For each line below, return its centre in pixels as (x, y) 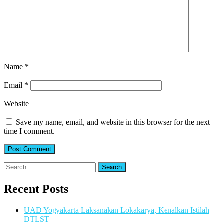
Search (14, 166)
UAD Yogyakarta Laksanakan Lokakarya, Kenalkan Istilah (116, 210)
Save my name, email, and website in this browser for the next (113, 122)
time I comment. (29, 131)
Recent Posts (36, 189)
